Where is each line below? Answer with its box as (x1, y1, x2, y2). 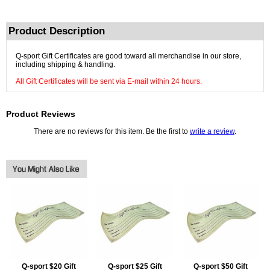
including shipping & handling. (16, 60, 115, 69)
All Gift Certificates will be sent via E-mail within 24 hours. (16, 77, 202, 86)
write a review (190, 127, 234, 136)
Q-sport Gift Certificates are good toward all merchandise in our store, (16, 52, 241, 61)
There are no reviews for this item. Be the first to (34, 127, 190, 136)
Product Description (8, 25, 105, 37)
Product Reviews (6, 109, 75, 119)
